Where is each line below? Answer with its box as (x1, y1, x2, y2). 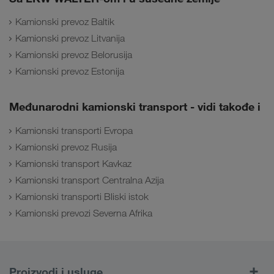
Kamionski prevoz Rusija (15, 141, 117, 153)
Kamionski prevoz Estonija (15, 65, 124, 78)
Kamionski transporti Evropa (15, 124, 133, 136)
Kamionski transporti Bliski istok (15, 190, 149, 202)
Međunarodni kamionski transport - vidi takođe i (9, 100, 261, 114)
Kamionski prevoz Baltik (15, 16, 114, 28)
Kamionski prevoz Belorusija (15, 49, 132, 61)
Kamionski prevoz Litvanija (15, 32, 125, 45)
